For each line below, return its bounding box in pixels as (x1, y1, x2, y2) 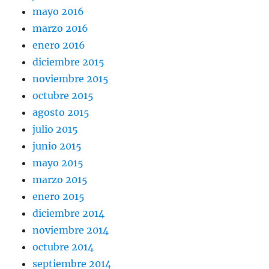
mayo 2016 (32, 5, 85, 18)
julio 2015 (32, 123, 79, 136)
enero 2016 (32, 39, 86, 52)
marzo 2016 (32, 22, 89, 35)
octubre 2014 (32, 241, 94, 253)
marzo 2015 (32, 174, 88, 186)
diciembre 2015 (32, 56, 105, 68)
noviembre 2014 (32, 224, 109, 237)
